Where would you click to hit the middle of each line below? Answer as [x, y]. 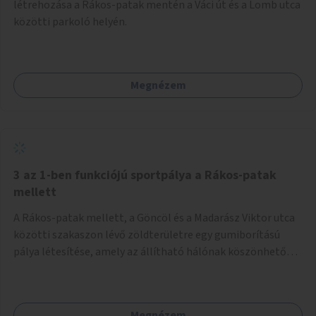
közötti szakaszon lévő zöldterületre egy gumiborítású [147, 235]
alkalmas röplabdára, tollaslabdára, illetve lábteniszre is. [152, 268]
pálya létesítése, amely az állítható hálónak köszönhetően [156, 251]
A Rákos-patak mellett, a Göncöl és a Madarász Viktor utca [154, 218]
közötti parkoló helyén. [70, 22]
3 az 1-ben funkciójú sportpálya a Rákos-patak [145, 175]
